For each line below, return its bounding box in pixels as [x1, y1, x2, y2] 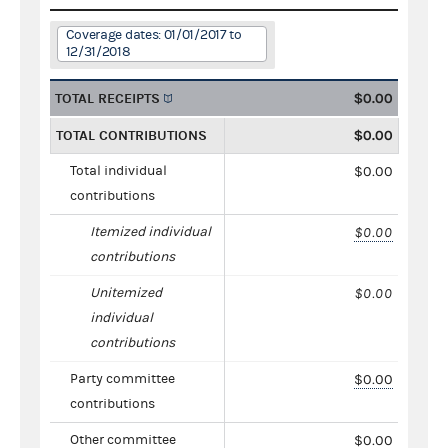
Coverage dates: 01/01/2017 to [65, 26, 242, 43]
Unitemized [90, 284, 162, 301]
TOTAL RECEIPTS [55, 89, 160, 107]
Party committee [70, 370, 175, 387]
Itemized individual [90, 223, 211, 240]
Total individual [70, 162, 167, 179]
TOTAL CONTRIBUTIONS [56, 126, 207, 144]
